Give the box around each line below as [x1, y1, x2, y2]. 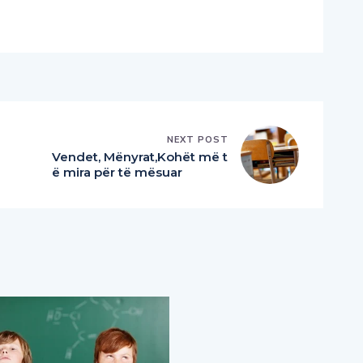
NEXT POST [167, 133, 228, 145]
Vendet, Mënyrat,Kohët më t [52, 148, 228, 164]
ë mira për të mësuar [52, 164, 182, 180]
